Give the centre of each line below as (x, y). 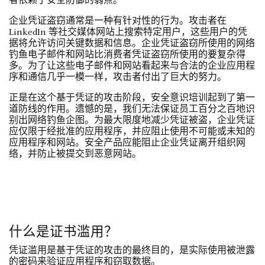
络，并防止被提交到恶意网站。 (75, 155)
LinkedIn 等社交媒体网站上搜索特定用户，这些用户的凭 (128, 33)
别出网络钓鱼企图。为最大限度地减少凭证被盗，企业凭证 (132, 121)
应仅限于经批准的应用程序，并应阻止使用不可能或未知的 (132, 132)
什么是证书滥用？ (63, 232)
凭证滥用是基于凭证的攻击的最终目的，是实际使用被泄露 (132, 251)
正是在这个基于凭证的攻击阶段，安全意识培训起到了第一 (132, 98)
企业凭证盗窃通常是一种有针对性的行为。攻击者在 (118, 22)
